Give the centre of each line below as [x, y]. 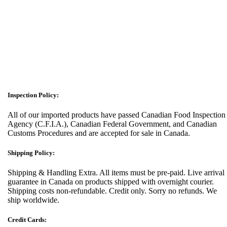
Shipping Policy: [31, 153]
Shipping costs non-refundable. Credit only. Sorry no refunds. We [112, 191]
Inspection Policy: [33, 95]
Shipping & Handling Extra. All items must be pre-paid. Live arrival [116, 173]
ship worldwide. [33, 200]
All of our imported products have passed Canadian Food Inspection [117, 115]
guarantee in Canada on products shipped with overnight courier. [111, 182]
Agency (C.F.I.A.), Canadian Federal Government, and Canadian [112, 124]
